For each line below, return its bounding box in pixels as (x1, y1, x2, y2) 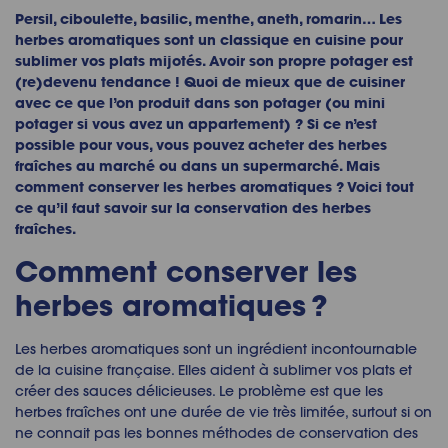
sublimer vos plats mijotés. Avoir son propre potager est (15, 51, 413, 71)
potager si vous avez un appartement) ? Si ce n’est (15, 114, 377, 134)
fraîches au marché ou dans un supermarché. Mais (15, 156, 380, 176)
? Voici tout (332, 177, 414, 197)
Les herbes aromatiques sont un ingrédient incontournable (15, 340, 417, 359)
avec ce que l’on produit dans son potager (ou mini (15, 93, 385, 113)
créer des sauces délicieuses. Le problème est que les (15, 382, 383, 401)
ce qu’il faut (15, 198, 100, 218)
